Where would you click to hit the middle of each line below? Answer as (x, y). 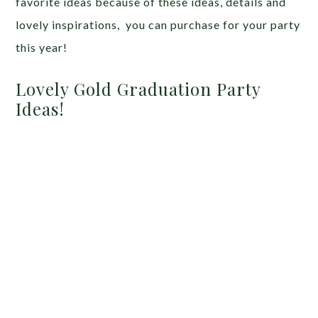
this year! (42, 48)
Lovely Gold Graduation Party (138, 89)
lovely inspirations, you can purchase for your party (158, 25)
